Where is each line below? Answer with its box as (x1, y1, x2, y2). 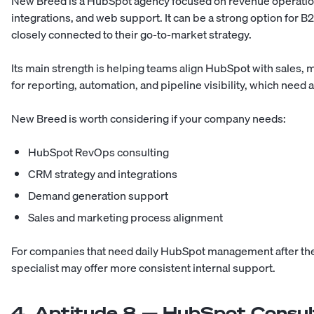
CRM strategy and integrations (28, 165, 177, 184)
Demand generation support (28, 186, 168, 205)
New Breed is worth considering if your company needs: (11, 109, 286, 128)
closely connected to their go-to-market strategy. (11, 25, 252, 44)
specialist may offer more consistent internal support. (11, 259, 275, 278)
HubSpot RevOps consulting (28, 143, 169, 162)
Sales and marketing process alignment (28, 208, 223, 227)
